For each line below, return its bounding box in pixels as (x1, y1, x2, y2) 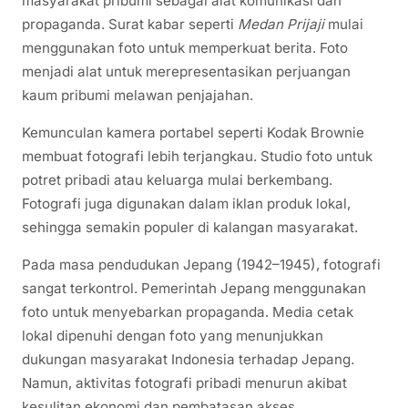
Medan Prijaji (238, 15, 324, 33)
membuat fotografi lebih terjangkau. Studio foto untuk (22, 147, 372, 165)
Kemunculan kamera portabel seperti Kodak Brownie (22, 123, 364, 141)
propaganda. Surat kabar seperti (22, 15, 238, 33)
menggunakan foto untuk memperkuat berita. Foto (22, 38, 348, 56)
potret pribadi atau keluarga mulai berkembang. (22, 170, 332, 189)
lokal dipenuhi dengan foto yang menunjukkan (22, 327, 323, 345)
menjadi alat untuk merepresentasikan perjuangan (22, 62, 351, 80)
